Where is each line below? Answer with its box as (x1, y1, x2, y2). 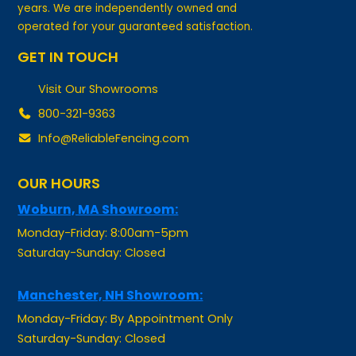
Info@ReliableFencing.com (37, 106, 189, 122)
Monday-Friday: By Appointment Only (17, 285, 234, 302)
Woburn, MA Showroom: (17, 175, 179, 194)
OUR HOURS (17, 149, 101, 169)
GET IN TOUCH (17, 21, 119, 42)
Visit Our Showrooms (37, 56, 158, 73)
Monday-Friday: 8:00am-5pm (17, 199, 189, 216)
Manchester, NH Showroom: (17, 261, 203, 280)
